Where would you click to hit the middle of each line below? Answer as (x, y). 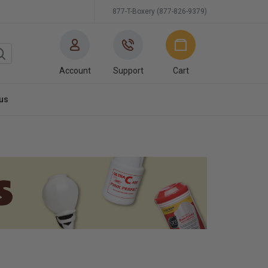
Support (128, 70)
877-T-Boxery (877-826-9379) (160, 11)
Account (75, 70)
